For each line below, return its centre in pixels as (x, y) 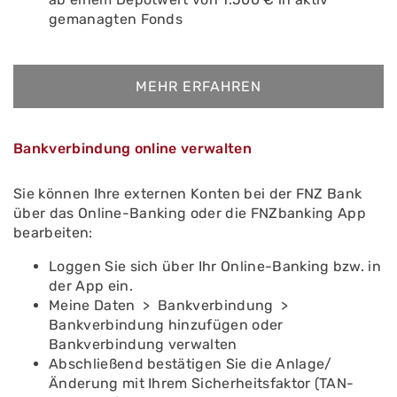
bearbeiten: (53, 233)
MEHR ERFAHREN (198, 86)
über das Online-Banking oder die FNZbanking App (190, 213)
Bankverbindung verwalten (143, 344)
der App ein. (91, 286)
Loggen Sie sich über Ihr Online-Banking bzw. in (215, 266)
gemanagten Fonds (116, 19)
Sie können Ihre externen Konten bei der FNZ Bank (188, 194)
